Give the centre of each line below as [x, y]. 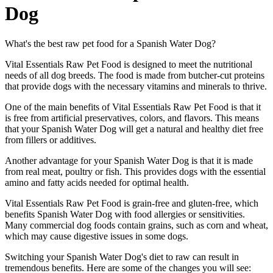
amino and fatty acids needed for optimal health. [97, 182]
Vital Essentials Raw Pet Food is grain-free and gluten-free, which [132, 203]
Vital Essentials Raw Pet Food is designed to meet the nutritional [129, 64]
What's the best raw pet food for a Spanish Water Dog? [110, 43]
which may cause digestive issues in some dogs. [97, 236]
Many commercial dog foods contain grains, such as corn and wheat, [136, 225]
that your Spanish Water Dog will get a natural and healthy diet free [134, 129]
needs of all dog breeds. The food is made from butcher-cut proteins [135, 75]
